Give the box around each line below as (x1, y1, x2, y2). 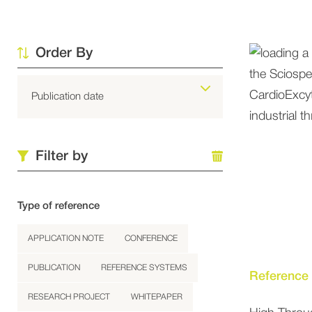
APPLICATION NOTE (28, 235, 104, 242)
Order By (36, 47, 93, 60)
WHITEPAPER (131, 293, 182, 301)
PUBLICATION (28, 264, 80, 272)
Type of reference (17, 201, 100, 211)
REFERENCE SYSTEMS (101, 264, 187, 272)
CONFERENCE (125, 235, 178, 242)
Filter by (36, 150, 88, 163)
